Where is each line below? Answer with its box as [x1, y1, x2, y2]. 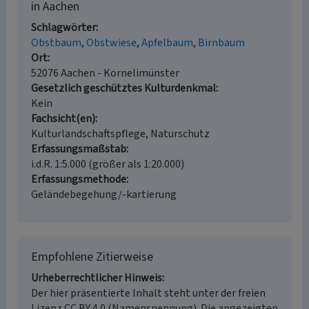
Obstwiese [86, 35, 137, 50]
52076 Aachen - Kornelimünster [31, 66, 179, 81]
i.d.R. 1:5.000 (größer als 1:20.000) [31, 157, 184, 172]
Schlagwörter [31, 20, 96, 35]
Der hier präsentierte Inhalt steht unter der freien [31, 286, 266, 301]
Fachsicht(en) [31, 111, 95, 126]
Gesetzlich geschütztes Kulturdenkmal [31, 81, 216, 96]
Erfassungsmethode [31, 172, 126, 187]
